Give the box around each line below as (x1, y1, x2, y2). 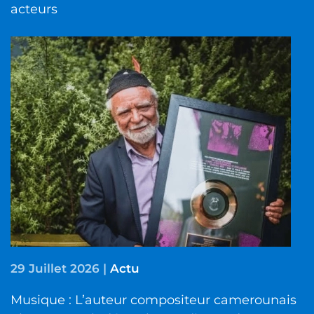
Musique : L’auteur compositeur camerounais (11, 292, 296, 308)
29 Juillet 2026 (11, 261, 100, 276)
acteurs (11, 1, 57, 18)
